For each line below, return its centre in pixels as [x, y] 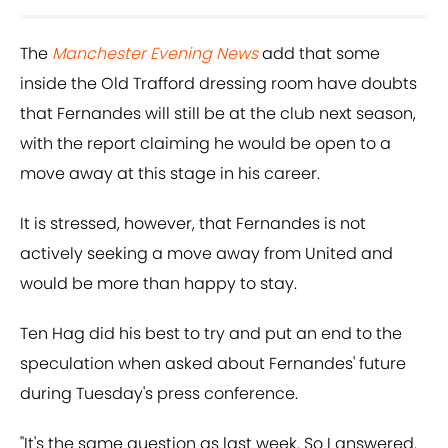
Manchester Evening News [155, 54]
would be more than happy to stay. [158, 284]
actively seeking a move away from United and [206, 254]
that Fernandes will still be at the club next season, [218, 114]
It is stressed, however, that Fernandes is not [193, 224]
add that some [319, 54]
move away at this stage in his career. [170, 174]
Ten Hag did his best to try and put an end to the [211, 334]
